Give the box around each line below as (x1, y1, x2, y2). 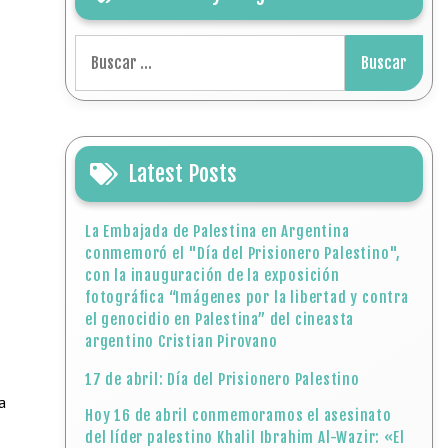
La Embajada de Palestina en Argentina (85, 222, 350, 241)
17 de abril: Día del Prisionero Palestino (85, 370, 360, 389)
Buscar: (74, 36, 125, 56)
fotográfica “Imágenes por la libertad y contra (85, 288, 409, 307)
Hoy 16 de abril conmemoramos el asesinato (85, 406, 392, 425)
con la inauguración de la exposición (85, 266, 340, 285)
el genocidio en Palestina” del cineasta (85, 310, 355, 329)
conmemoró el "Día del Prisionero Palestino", (85, 244, 402, 263)
